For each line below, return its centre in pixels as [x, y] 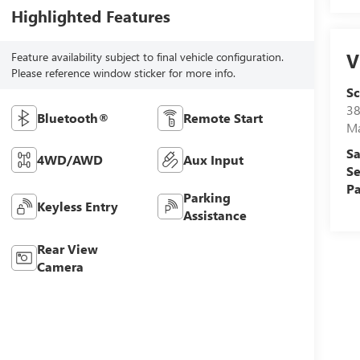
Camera [60, 266]
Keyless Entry [77, 206]
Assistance [215, 215]
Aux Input [214, 159]
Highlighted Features [90, 15]
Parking [207, 197]
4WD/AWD [70, 159]
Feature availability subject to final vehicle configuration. [147, 56]
